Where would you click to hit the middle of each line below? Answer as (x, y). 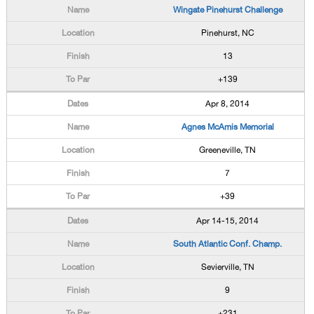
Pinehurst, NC (227, 33)
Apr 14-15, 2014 (228, 221)
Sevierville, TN (227, 267)
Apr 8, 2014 (228, 104)
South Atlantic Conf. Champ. (228, 244)
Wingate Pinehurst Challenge (227, 10)
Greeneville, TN (228, 150)
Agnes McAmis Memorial (227, 127)
